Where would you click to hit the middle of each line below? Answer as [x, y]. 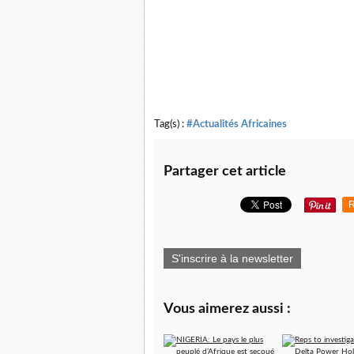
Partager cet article [225, 172]
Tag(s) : [170, 124]
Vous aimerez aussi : [227, 309]
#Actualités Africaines [237, 124]
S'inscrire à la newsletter [232, 259]
